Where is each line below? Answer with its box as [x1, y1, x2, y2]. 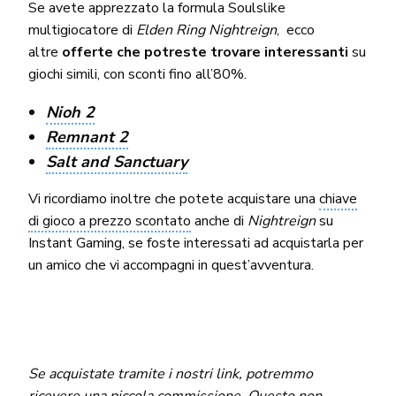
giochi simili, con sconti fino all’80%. [27, 64, 247, 84]
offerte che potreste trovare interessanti [61, 42, 349, 62]
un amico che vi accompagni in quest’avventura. [27, 255, 315, 275]
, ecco [277, 19, 316, 40]
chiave [319, 188, 358, 209]
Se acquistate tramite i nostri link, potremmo [27, 363, 314, 384]
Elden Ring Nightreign [132, 19, 278, 40]
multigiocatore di [27, 19, 133, 40]
